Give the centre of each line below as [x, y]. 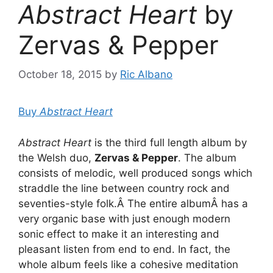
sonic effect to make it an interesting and [119, 234]
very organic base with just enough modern [124, 218]
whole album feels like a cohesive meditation [128, 264]
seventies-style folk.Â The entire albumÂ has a [133, 203]
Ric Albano [146, 75]
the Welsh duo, [56, 158]
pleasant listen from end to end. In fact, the [124, 249]
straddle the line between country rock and [124, 188]
